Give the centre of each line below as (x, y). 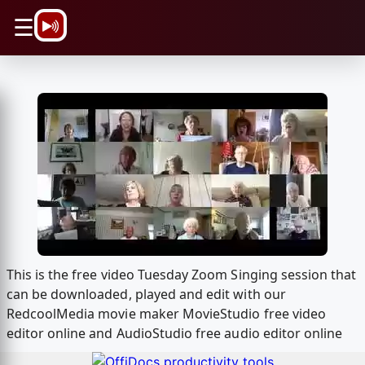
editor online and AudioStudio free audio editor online (174, 334)
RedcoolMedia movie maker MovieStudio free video (166, 314)
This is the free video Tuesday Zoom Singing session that (181, 275)
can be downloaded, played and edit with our (146, 295)
